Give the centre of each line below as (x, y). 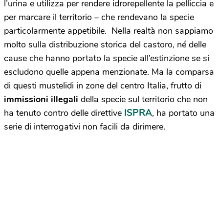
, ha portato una (183, 113)
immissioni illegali (41, 99)
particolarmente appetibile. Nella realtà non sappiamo (109, 31)
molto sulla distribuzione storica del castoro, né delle (105, 45)
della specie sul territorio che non (143, 99)
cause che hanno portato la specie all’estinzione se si (107, 58)
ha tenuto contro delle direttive (63, 113)
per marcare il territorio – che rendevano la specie (99, 17)
